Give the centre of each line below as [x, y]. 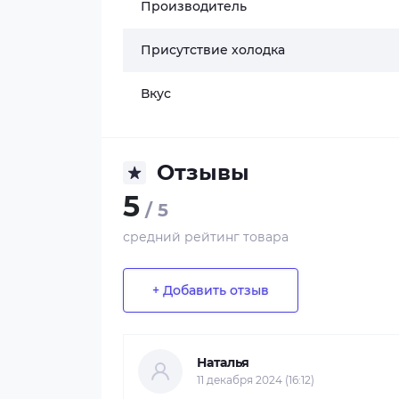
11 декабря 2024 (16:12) [256, 380]
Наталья [223, 362]
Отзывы [203, 172]
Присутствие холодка [213, 50]
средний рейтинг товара [206, 237]
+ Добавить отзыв [211, 290]
